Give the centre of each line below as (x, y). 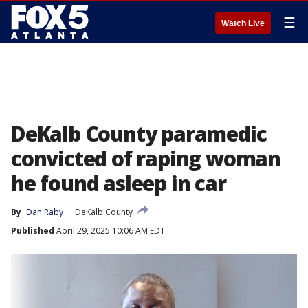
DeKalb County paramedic (139, 134)
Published (33, 231)
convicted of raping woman (146, 158)
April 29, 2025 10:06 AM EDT (110, 231)
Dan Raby (45, 212)
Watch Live (243, 23)
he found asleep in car (119, 183)
